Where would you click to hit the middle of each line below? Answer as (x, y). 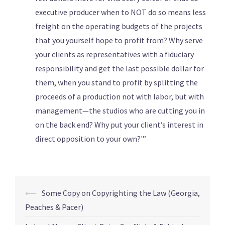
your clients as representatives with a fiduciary (115, 54)
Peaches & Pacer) (54, 207)
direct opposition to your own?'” (91, 139)
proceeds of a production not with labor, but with (120, 97)
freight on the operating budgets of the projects (119, 26)
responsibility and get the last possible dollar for (120, 69)
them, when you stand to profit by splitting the (117, 83)
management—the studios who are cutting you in (120, 111)
